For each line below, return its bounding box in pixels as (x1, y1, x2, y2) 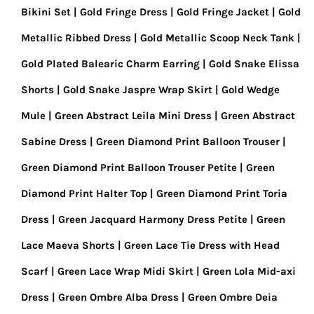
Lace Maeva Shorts (21, 239, 115, 252)
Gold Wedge (221, 83, 280, 96)
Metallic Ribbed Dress (21, 32, 131, 44)
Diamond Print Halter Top (21, 187, 147, 200)
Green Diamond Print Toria (156, 187, 287, 200)
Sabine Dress (21, 135, 87, 148)
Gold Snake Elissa (209, 57, 299, 70)
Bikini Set (21, 6, 71, 18)
